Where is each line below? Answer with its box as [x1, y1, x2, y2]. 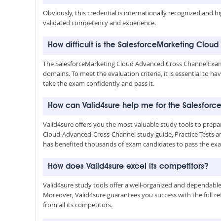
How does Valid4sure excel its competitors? [48, 163, 208, 171]
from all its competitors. [43, 200, 112, 209]
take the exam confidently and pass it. [43, 79, 154, 88]
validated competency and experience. [43, 18, 156, 27]
